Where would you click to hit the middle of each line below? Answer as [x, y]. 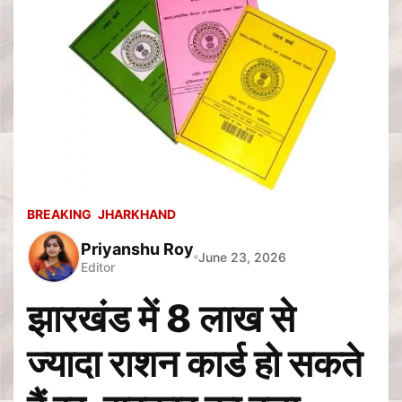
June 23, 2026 [242, 257]
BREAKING [59, 214]
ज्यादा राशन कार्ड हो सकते [195, 363]
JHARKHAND [137, 214]
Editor [98, 267]
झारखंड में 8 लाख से [161, 319]
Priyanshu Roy [137, 249]
